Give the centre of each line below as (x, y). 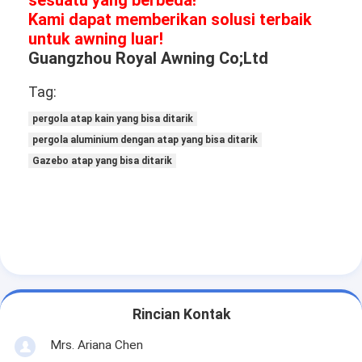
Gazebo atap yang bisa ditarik (103, 161)
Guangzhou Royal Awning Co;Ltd (149, 59)
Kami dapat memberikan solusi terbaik (170, 20)
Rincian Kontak (181, 315)
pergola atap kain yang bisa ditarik (113, 119)
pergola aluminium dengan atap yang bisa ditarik (145, 140)
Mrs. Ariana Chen (96, 345)
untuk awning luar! (96, 39)
